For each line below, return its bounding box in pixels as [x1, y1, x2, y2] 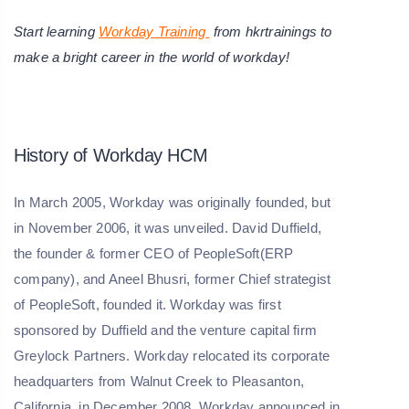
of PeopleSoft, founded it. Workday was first [14, 297, 281, 313]
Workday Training [99, 24, 210, 40]
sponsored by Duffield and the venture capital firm [14, 322, 318, 339]
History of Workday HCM [14, 145, 208, 166]
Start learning [14, 24, 99, 40]
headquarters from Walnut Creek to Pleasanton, [14, 373, 305, 390]
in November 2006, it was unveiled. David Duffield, [14, 220, 322, 236]
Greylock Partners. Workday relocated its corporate [14, 348, 330, 364]
